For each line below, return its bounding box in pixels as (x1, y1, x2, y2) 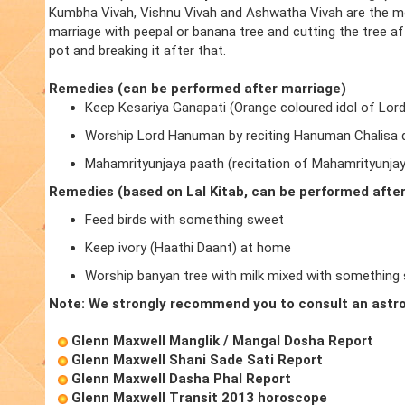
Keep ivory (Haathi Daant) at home (85, 240, 291, 257)
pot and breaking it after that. (49, 42, 226, 60)
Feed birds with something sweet (85, 212, 284, 229)
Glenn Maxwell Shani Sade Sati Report (71, 352, 323, 369)
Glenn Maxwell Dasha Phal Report (71, 371, 291, 388)
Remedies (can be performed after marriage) (49, 80, 346, 98)
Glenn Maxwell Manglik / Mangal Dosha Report (71, 333, 373, 350)
